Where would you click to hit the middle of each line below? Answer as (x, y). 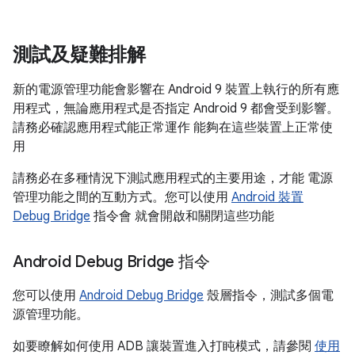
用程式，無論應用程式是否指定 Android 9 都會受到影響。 (176, 109)
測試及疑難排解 (79, 55)
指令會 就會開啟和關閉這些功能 (182, 216)
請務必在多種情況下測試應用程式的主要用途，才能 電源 (173, 178)
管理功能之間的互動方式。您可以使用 (122, 197)
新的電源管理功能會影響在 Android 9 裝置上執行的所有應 (176, 90)
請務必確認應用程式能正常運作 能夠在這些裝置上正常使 (173, 128)
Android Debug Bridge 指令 (111, 262)
